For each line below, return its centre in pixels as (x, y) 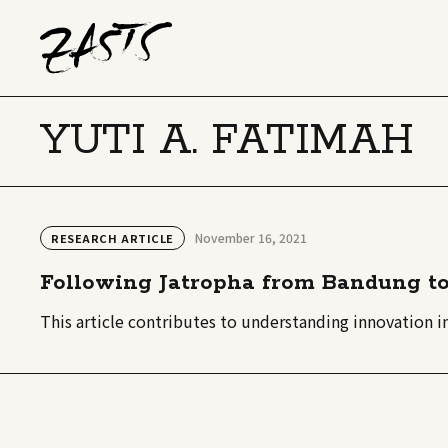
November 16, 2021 (250, 237)
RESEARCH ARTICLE (112, 238)
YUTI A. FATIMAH (227, 141)
